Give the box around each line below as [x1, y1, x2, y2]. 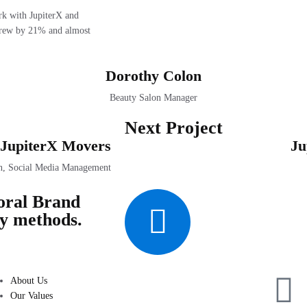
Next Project [125, 118, 223, 138]
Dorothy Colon [106, 67, 201, 84]
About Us [10, 275, 48, 286]
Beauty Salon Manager [110, 93, 197, 103]
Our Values [10, 291, 53, 301]
